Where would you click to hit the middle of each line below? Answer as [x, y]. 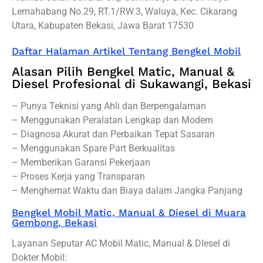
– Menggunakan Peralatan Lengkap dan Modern [112, 120]
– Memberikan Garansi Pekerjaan [81, 162]
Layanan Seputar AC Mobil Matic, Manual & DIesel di [121, 243]
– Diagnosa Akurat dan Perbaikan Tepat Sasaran [113, 134]
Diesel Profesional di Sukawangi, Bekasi [131, 83]
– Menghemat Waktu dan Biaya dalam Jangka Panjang [127, 190]
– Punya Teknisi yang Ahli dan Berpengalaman [109, 106]
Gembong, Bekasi [54, 222]
